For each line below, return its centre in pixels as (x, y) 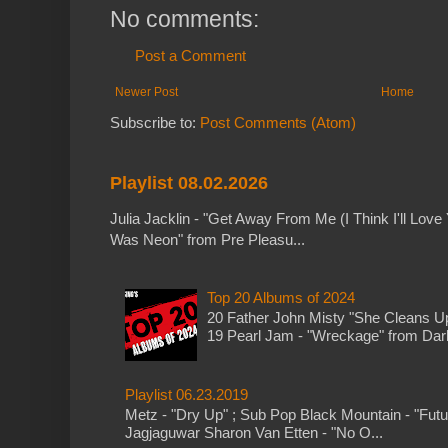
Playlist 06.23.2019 (186, 394)
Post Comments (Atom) (278, 123)
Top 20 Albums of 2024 (280, 297)
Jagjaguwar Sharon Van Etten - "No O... (254, 433)
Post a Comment (190, 56)
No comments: (184, 19)
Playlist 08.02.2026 (189, 183)
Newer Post (146, 92)
